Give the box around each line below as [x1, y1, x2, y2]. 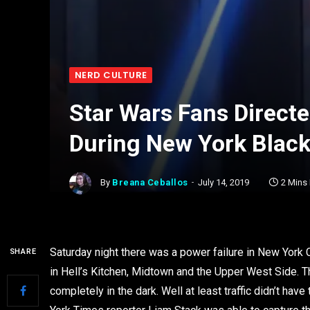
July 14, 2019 [197, 177, 249, 188]
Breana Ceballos [112, 177, 188, 188]
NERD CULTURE [75, 69, 147, 82]
